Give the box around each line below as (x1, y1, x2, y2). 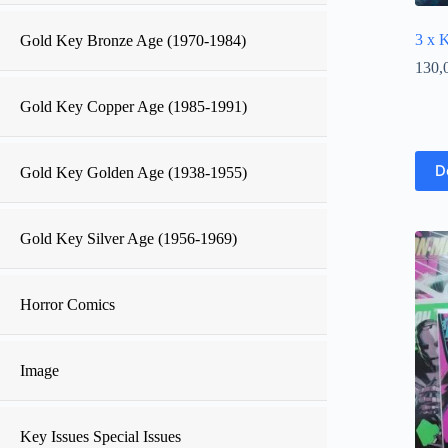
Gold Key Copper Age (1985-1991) (20, 98, 247, 115)
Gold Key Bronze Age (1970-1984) (20, 32, 246, 49)
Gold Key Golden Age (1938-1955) (20, 164, 247, 181)
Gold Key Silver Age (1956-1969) (20, 230, 237, 247)
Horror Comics (20, 296, 115, 313)
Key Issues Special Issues (20, 428, 181, 445)
